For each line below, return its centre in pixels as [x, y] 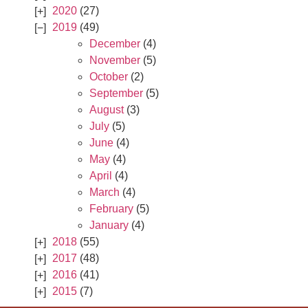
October [109, 77]
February [111, 209]
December [115, 44]
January [109, 225]
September [116, 93]
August [107, 110]
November [115, 60]
